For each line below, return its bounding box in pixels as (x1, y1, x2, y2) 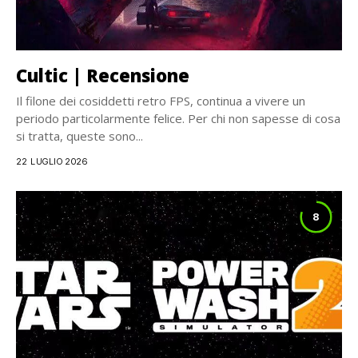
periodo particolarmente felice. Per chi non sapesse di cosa (16, 110, 340, 126)
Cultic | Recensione (16, 63, 189, 87)
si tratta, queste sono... (16, 128, 143, 144)
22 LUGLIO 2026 (16, 156, 88, 167)
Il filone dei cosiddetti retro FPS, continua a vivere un (16, 93, 305, 109)
